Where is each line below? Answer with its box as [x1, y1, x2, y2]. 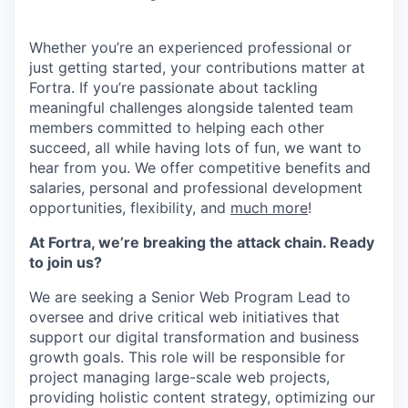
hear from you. [29, 158, 130, 177]
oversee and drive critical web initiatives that [29, 308, 340, 326]
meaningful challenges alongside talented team [29, 98, 353, 117]
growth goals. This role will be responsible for [29, 348, 345, 366]
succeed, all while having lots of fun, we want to [29, 138, 362, 157]
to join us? [29, 253, 102, 271]
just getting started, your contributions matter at [29, 58, 365, 76]
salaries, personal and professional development [29, 178, 362, 197]
